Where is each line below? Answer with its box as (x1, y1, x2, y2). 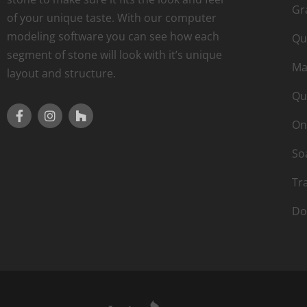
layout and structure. (7, 65, 116, 81)
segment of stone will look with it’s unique (7, 47, 222, 62)
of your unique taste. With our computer (7, 10, 217, 25)
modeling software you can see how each (7, 28, 219, 44)
